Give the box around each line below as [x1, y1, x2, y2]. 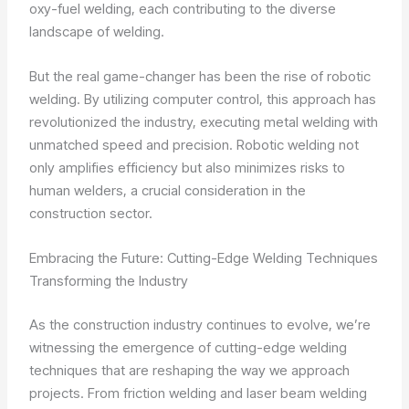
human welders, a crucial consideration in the [29, 182, 307, 200]
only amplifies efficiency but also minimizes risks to [29, 159, 346, 177]
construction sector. [29, 204, 153, 223]
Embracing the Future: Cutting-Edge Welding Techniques [29, 249, 379, 267]
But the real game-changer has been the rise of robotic [29, 68, 372, 86]
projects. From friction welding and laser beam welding [29, 383, 368, 402]
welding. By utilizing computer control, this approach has [29, 90, 377, 109]
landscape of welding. [29, 23, 165, 41]
